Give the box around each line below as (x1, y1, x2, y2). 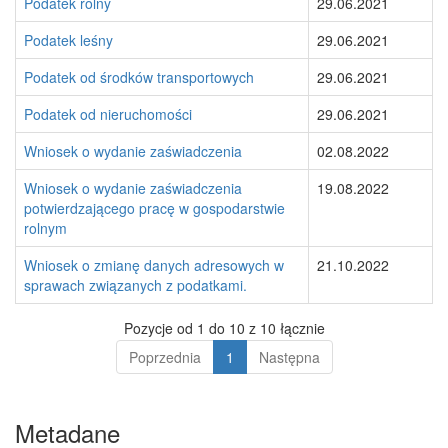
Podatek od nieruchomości (24, 104, 192, 124)
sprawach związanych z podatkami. (24, 275, 247, 295)
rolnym (24, 218, 67, 238)
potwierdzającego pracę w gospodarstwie (24, 198, 285, 218)
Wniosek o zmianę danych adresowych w (24, 255, 284, 275)
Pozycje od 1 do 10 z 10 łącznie (123, 318, 325, 338)
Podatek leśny (24, 30, 113, 50)
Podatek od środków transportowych (24, 67, 254, 87)
